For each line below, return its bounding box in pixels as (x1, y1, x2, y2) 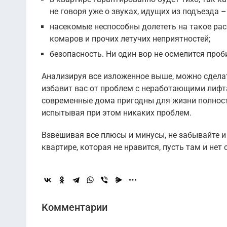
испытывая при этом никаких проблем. (42, 108, 192, 118)
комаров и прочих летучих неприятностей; (50, 34, 210, 44)
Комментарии (42, 201, 107, 214)
